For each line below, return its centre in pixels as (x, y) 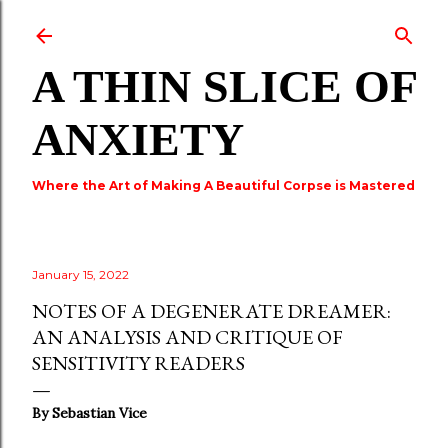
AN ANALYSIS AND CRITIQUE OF (187, 337)
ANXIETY (138, 139)
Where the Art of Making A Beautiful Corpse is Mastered (223, 185)
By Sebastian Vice (89, 413)
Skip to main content (224, 25)
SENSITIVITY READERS (138, 363)
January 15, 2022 (80, 274)
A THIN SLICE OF (224, 86)
